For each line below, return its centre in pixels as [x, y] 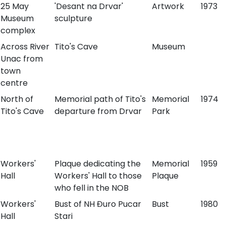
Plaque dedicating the [97, 164]
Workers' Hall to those [98, 176]
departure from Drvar [98, 111]
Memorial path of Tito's [100, 99]
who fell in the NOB [91, 188]
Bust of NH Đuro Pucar [98, 204]
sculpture [73, 18]
